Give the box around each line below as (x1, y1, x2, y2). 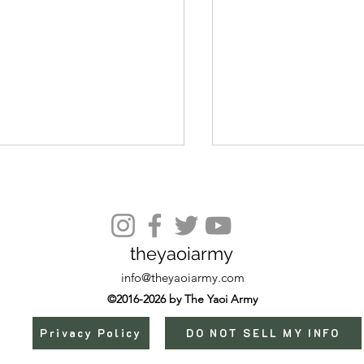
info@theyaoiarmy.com (121, 269, 245, 285)
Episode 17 (232, 227, 306, 245)
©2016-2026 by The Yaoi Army (106, 291, 258, 306)
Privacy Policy (40, 326, 142, 340)
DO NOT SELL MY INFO (186, 326, 340, 340)
